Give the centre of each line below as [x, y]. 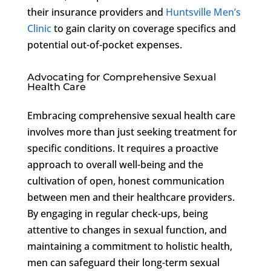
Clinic [39, 28]
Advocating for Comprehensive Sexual [121, 77]
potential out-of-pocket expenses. [104, 44]
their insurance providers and [96, 12]
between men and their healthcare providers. [131, 197]
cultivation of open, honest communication [126, 181]
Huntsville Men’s [203, 12]
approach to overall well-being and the [115, 164]
